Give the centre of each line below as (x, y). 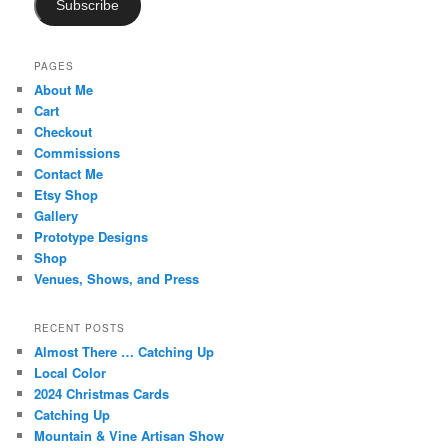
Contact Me (69, 173)
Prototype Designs (91, 236)
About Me (64, 89)
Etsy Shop (66, 194)
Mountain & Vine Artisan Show (129, 436)
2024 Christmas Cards (102, 394)
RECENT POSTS (80, 328)
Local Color (70, 373)
